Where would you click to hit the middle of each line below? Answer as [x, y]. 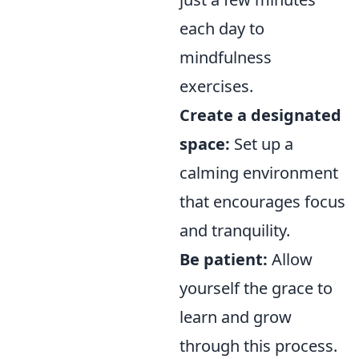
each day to [222, 28]
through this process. [258, 345]
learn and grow [236, 317]
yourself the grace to [256, 288]
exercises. [216, 86]
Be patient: [224, 259]
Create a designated [260, 115]
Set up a [262, 143]
